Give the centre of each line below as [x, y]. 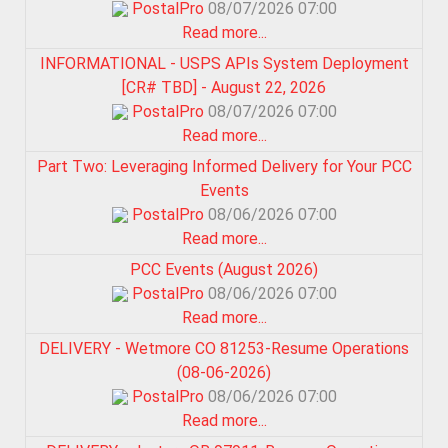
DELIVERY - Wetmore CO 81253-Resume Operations [224, 348]
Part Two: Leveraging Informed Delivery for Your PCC [224, 166]
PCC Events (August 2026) [224, 269]
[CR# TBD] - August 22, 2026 [224, 87]
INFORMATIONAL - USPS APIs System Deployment [224, 63]
